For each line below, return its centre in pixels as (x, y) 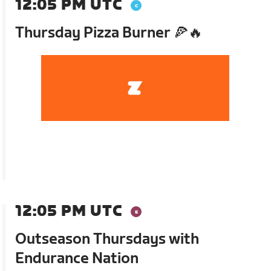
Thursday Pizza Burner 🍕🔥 (109, 33)
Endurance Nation (77, 258)
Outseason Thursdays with (107, 239)
